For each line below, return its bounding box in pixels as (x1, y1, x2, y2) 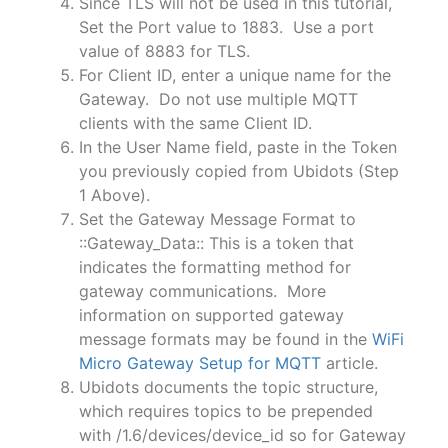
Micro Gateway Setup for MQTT (78, 352, 321, 373)
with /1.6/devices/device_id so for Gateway (78, 424, 406, 445)
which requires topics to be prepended (78, 400, 373, 421)
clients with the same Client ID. (78, 112, 312, 133)
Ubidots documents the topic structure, (78, 376, 378, 397)
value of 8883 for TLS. (78, 40, 250, 61)
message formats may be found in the (78, 328, 372, 349)
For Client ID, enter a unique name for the (78, 64, 391, 85)
